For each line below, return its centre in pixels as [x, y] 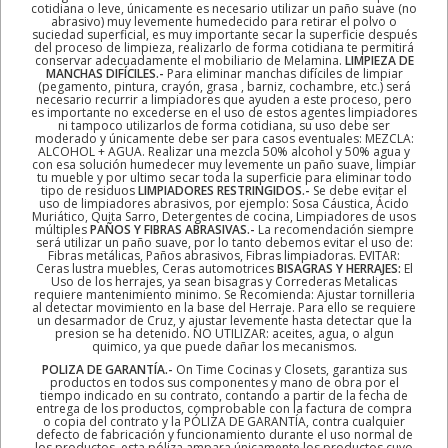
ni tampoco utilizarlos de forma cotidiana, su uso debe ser [224, 125]
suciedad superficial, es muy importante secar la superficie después [224, 34]
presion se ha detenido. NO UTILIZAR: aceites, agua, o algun [224, 333]
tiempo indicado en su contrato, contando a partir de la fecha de [224, 395]
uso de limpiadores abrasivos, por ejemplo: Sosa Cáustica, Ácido [224, 203]
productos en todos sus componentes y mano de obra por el [224, 382]
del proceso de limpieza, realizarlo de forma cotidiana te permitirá [224, 47]
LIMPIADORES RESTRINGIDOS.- [224, 190]
